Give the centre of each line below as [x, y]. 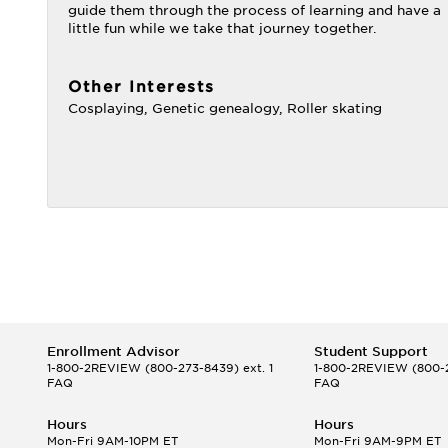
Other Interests [141, 87]
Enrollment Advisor [113, 351]
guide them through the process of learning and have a [254, 10]
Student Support [370, 351]
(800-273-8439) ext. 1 [207, 368]
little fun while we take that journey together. [222, 28]
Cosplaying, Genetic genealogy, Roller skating [225, 108]
